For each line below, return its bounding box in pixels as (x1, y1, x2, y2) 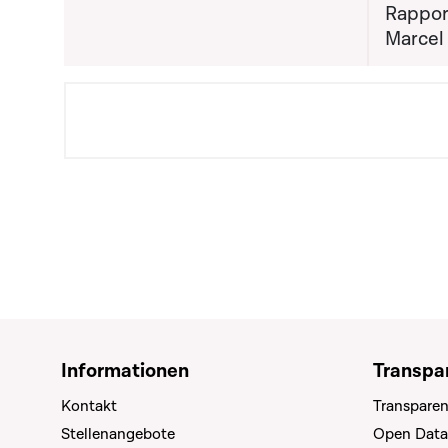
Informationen (61, 358, 189, 384)
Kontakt (61, 396, 117, 416)
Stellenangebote (61, 424, 175, 444)
